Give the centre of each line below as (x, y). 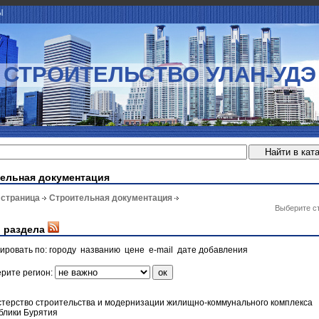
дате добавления (213, 250)
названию (100, 250)
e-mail (161, 250)
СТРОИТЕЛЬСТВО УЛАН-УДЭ (159, 74)
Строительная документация (111, 198)
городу (63, 250)
